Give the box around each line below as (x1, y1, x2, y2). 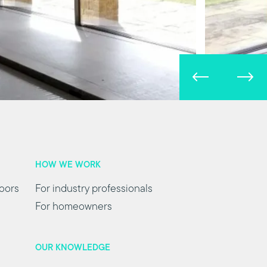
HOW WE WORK (35, 161, 101, 170)
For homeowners (35, 201, 113, 213)
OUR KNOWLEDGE (35, 244, 111, 253)
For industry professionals (35, 184, 153, 195)
